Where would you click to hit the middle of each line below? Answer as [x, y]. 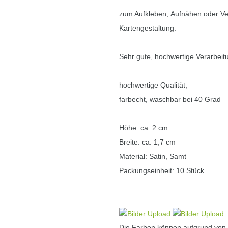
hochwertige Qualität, [153, 85]
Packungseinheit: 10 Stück [162, 171]
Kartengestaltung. [148, 28]
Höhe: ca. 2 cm [144, 128]
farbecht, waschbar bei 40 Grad [170, 99]
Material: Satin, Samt [153, 156]
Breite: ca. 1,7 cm [147, 142]
